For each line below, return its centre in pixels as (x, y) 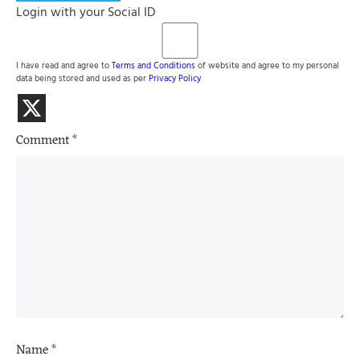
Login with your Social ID (86, 11)
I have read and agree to (64, 65)
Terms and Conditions (153, 65)
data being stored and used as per (82, 78)
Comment (44, 141)
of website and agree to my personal (267, 65)
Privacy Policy (175, 78)
